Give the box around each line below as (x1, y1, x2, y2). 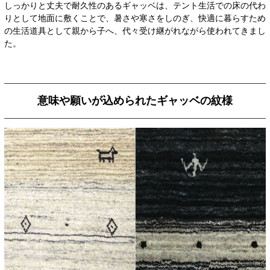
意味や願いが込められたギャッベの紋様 (37, 95, 233, 107)
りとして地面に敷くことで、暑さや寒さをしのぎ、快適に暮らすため (4, 13, 266, 24)
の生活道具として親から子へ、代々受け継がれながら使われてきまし (4, 26, 266, 36)
